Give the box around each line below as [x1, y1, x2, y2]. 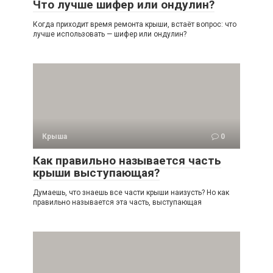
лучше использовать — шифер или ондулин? [33, 30, 186, 39]
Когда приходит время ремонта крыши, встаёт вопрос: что [33, 20, 236, 29]
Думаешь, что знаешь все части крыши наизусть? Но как [33, 188, 229, 197]
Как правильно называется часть [33, 154, 221, 168]
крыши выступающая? [33, 166, 160, 180]
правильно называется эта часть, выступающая [33, 198, 202, 207]
